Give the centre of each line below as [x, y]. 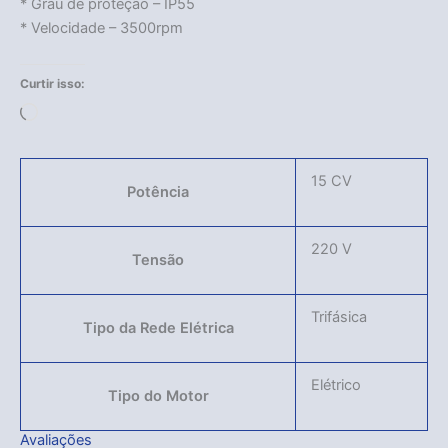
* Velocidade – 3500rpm [101, 28]
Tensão [158, 259]
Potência [158, 191]
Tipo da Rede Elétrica [158, 327]
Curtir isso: [52, 83]
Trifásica [338, 316]
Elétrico [335, 384]
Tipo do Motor [158, 395]
